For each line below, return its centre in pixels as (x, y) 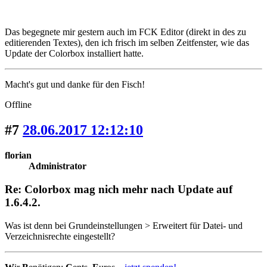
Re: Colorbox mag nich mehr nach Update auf (119, 189)
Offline (18, 105)
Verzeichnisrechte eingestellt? (60, 236)
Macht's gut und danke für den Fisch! (75, 85)
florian (18, 156)
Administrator (58, 166)
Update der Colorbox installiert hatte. (74, 54)
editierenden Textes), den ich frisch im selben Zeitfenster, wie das (127, 43)
